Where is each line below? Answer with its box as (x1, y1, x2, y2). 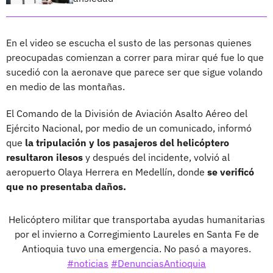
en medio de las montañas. (6, 80, 125, 93)
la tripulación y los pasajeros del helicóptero (23, 136, 229, 149)
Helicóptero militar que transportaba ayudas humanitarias (8, 213, 265, 225)
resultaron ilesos (6, 151, 83, 163)
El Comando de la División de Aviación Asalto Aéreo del (6, 107, 247, 119)
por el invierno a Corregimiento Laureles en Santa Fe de (14, 227, 259, 240)
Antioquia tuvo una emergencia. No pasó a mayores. (22, 242, 251, 255)
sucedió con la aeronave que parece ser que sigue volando (6, 65, 263, 78)
